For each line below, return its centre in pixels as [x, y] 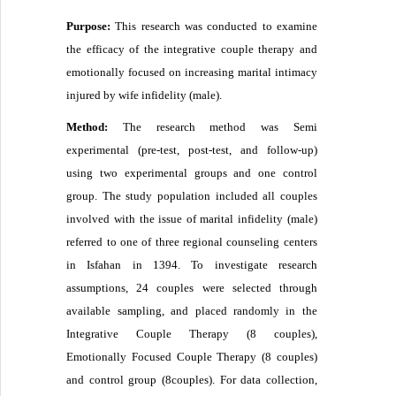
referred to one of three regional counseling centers [192, 241]
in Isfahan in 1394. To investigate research [192, 264]
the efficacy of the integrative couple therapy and [192, 49]
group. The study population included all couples [192, 195]
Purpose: [89, 26]
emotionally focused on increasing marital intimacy [192, 72]
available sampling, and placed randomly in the [192, 310]
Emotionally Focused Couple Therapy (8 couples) [192, 356]
